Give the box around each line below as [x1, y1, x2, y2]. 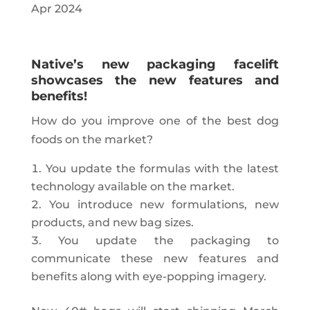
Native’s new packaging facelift [30, 57, 280, 73]
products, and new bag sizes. [30, 216, 194, 230]
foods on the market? [30, 133, 153, 147]
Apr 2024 [30, 2, 82, 16]
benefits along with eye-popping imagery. [30, 270, 266, 284]
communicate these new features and [30, 252, 280, 266]
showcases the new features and [30, 73, 280, 89]
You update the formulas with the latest [45, 162, 280, 176]
